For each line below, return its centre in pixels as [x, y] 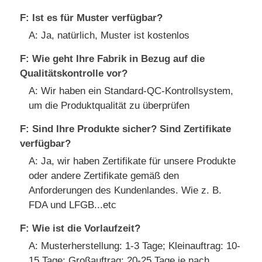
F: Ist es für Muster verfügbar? [92, 18]
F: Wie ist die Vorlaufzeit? [80, 229]
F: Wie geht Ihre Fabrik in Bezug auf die [113, 59]
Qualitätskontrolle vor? [74, 74]
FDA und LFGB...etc [73, 205]
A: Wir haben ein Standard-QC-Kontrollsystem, [131, 91]
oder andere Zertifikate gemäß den [104, 176]
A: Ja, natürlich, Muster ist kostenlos [109, 36]
